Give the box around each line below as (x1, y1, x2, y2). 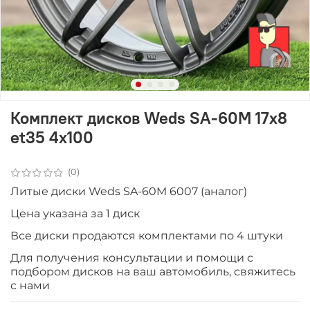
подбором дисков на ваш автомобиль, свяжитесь (10, 264, 295, 278)
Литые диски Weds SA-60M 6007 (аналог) (10, 184, 247, 198)
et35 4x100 (10, 126, 93, 147)
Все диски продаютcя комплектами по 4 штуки (10, 228, 283, 242)
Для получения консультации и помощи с (10, 250, 253, 264)
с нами (10, 278, 50, 292)
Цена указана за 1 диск (10, 206, 140, 220)
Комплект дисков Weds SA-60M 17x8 (10, 107, 287, 128)
